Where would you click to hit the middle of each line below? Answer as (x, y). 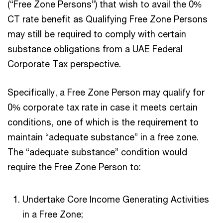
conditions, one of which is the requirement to (103, 122)
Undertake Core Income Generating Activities (116, 199)
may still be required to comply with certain (97, 34)
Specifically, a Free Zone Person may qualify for (106, 92)
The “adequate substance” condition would (97, 152)
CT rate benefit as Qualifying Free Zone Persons (108, 19)
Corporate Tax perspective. (65, 64)
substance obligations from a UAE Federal (95, 49)
